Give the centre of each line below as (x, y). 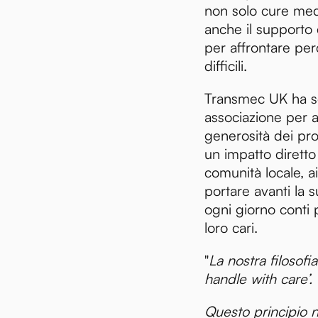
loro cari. (231, 227)
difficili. (226, 66)
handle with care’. (258, 279)
